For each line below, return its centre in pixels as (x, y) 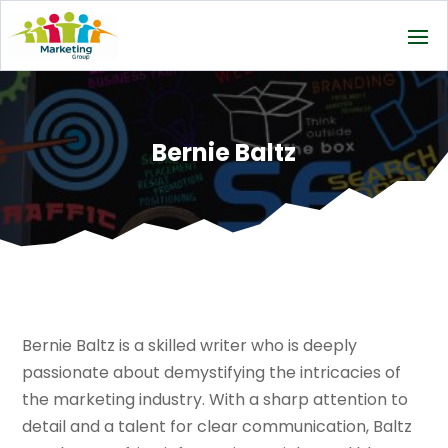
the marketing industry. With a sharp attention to (215, 400)
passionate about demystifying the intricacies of (212, 373)
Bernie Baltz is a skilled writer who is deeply (190, 346)
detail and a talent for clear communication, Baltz (217, 427)
